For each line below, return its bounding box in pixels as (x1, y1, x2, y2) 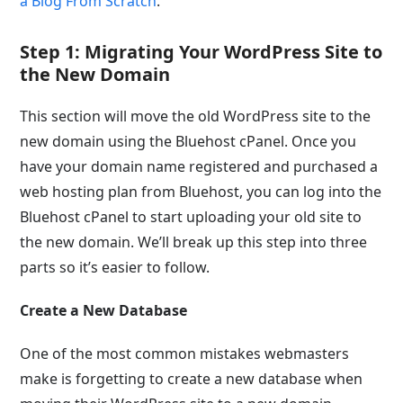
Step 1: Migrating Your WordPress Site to (20, 40, 383, 64)
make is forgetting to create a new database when (20, 369, 363, 389)
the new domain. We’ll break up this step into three (20, 232, 368, 252)
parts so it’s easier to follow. (20, 257, 210, 277)
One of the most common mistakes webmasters (20, 344, 350, 363)
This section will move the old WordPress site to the (20, 106, 372, 126)
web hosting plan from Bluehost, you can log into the (20, 182, 382, 201)
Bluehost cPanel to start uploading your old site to (20, 207, 363, 227)
